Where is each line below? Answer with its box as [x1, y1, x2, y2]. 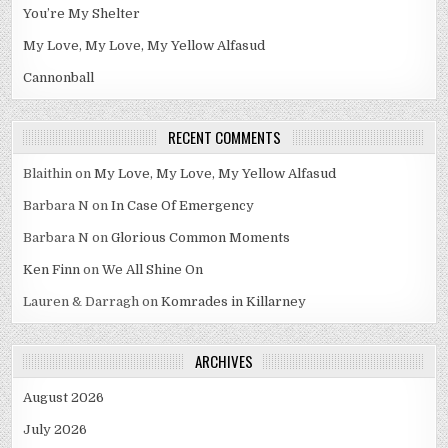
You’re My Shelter [23, 6, 141, 22]
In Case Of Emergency [111, 198, 255, 214]
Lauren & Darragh [23, 294, 140, 310]
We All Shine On [102, 262, 204, 278]
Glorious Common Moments [111, 230, 291, 246]
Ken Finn [23, 262, 81, 278]
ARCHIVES [195, 350, 253, 373]
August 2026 [23, 390, 105, 406]
